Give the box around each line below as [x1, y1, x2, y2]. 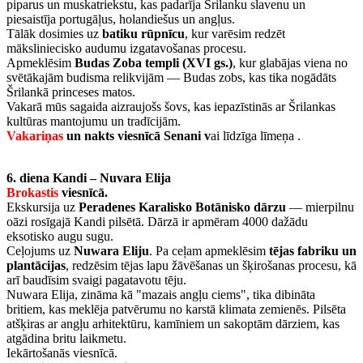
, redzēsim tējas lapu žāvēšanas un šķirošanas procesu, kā [66, 258, 357, 273]
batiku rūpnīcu [102, 27, 185, 41]
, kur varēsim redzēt [185, 27, 285, 41]
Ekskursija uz [6, 200, 79, 215]
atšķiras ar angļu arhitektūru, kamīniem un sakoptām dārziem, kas [6, 317, 340, 331]
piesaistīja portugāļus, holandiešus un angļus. [6, 12, 235, 27]
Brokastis [6, 186, 62, 200]
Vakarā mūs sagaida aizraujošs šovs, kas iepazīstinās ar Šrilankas [6, 100, 335, 114]
